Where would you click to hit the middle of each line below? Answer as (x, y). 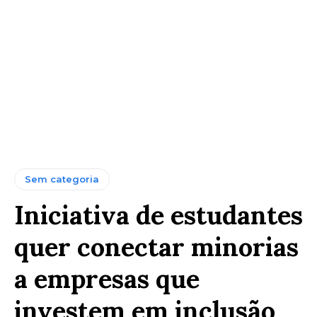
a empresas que (107, 278)
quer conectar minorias (156, 247)
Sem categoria (62, 179)
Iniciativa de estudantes (158, 215)
